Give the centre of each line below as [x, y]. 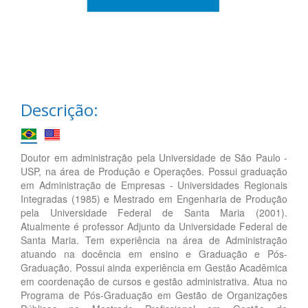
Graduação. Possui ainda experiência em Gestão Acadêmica [154, 267]
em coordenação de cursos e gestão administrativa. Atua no [154, 281]
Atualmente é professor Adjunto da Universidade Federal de [154, 226]
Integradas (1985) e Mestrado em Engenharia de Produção [154, 198]
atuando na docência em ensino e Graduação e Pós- [154, 253]
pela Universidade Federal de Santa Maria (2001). [154, 212]
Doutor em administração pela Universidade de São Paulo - [154, 157]
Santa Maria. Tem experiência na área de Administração [154, 240]
